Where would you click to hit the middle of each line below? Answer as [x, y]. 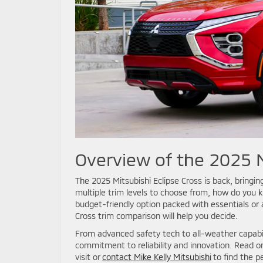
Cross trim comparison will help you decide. [156, 215]
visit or [89, 257]
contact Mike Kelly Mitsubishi [157, 257]
